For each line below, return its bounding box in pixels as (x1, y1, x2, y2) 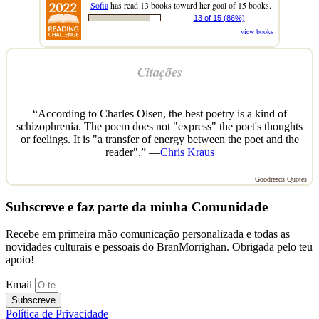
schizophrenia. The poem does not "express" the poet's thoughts (16, 120, 303, 132)
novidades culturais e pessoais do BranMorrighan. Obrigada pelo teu (6, 241, 313, 253)
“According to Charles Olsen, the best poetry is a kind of (32, 107, 287, 120)
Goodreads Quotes (255, 174, 307, 183)
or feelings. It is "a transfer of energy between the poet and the (20, 132, 299, 145)
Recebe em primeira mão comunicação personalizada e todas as (6, 228, 290, 241)
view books (241, 26, 273, 37)
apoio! (6, 253, 34, 266)
